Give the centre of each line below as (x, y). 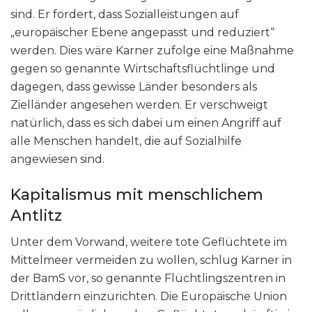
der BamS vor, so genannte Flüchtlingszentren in (148, 278)
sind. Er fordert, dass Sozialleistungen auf (125, 15)
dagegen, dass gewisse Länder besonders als (134, 87)
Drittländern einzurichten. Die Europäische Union (149, 296)
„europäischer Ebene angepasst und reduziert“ (142, 33)
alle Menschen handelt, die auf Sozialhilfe (126, 141)
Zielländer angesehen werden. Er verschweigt (139, 105)
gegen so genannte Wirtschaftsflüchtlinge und (143, 69)
